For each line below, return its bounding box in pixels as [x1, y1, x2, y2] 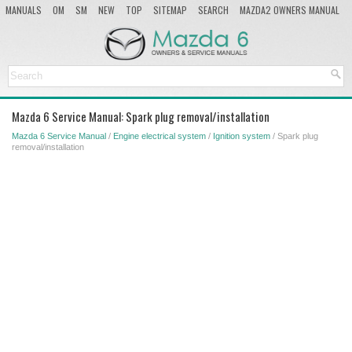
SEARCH [198, 3, 229, 16]
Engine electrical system [113, 130, 206, 141]
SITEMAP [153, 3, 187, 16]
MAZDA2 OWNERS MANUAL [240, 3, 339, 16]
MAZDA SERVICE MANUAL [5, 20, 98, 34]
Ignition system [213, 130, 270, 141]
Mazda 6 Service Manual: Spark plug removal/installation [12, 107, 269, 125]
